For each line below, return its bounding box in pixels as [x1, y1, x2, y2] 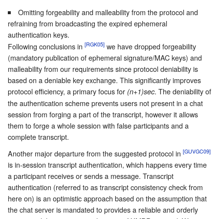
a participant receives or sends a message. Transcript [8, 171, 174, 181]
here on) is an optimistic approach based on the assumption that [8, 193, 207, 204]
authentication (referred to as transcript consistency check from [8, 182, 203, 193]
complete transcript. [8, 131, 69, 142]
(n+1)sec [127, 87, 154, 97]
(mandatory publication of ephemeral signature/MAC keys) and [8, 52, 202, 63]
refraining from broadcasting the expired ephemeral [8, 18, 167, 29]
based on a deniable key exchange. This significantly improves [8, 75, 201, 86]
